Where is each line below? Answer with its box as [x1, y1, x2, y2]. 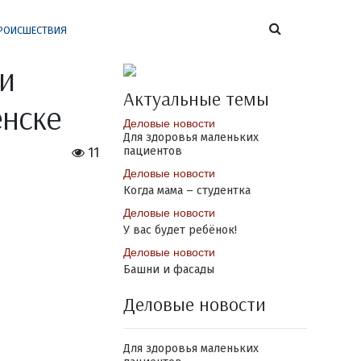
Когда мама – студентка [122, 184, 251, 197]
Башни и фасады [122, 263, 214, 276]
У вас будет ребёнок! [122, 223, 237, 237]
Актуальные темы [122, 86, 269, 110]
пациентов [122, 144, 182, 158]
